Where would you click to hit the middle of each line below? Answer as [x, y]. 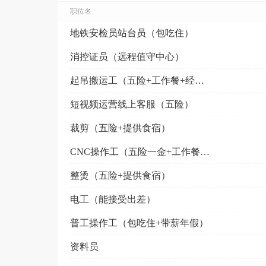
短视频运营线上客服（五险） [132, 104]
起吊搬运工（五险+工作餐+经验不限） [199, 80]
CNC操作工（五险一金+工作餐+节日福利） [205, 151]
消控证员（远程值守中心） [127, 56]
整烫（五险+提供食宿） [120, 175]
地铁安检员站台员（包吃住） [132, 33]
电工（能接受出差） [113, 199]
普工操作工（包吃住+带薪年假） [139, 223]
